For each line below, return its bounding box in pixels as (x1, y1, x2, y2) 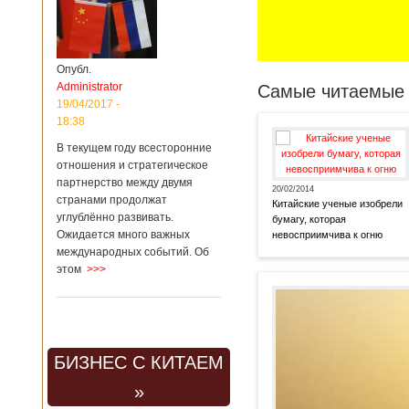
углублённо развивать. (57, 211, 173, 224)
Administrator (57, 80, 122, 93)
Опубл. (57, 63, 91, 76)
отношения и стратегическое (57, 159, 208, 172)
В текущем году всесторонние (57, 142, 212, 154)
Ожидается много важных (57, 228, 190, 241)
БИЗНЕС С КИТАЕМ (54, 352, 224, 372)
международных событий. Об (57, 246, 209, 258)
